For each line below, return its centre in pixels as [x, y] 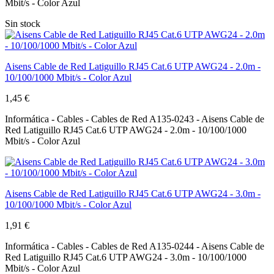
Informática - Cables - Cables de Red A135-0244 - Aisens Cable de [135, 246]
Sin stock [23, 23]
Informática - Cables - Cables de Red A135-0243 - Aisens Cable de [135, 119]
